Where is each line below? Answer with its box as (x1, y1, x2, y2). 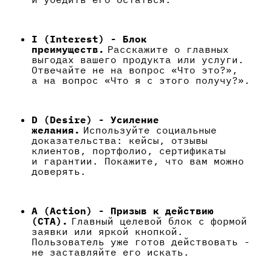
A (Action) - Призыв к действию (32, 205, 214, 217)
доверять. (32, 165, 86, 178)
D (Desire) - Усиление (32, 114, 159, 126)
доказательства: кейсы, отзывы (32, 134, 208, 147)
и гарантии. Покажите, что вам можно (32, 155, 244, 168)
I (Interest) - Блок (32, 33, 147, 46)
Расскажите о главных (104, 43, 229, 56)
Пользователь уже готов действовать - (32, 236, 250, 248)
